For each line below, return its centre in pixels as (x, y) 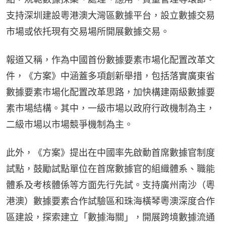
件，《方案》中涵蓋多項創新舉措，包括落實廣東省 (110, 76)
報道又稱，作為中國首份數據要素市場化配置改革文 (110, 60)
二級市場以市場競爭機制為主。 (70, 124)
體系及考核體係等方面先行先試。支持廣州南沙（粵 (110, 185)
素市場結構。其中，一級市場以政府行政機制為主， (110, 108)
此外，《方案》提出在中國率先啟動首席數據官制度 (110, 152)
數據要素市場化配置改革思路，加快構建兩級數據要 (110, 92)
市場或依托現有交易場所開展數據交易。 (88, 31)
